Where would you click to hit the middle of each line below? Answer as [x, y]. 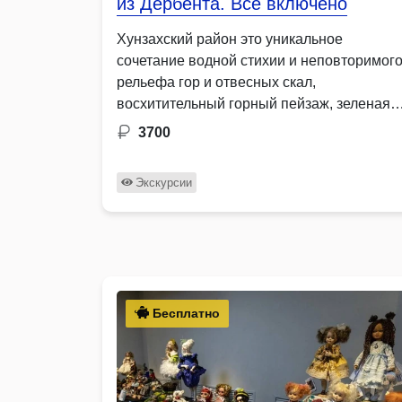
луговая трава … [173, 125]
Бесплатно [184, 313]
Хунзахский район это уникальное [230, 39]
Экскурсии [163, 182]
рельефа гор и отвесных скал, [216, 82]
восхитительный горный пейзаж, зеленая [253, 103]
